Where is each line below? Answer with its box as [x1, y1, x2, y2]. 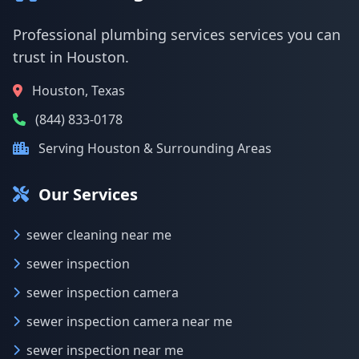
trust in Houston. [13, 47, 129, 67]
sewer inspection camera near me [26, 313, 232, 330]
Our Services [38, 184, 138, 205]
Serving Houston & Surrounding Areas [38, 139, 272, 157]
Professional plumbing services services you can [13, 25, 341, 44]
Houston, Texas [32, 82, 125, 99]
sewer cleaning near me [26, 226, 171, 244]
